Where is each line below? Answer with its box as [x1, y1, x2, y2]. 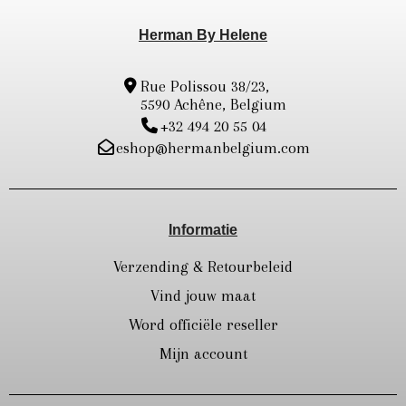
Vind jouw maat [150, 286, 256, 305]
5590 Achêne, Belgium [140, 95, 286, 114]
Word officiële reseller [128, 315, 278, 334]
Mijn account [159, 344, 247, 363]
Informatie [169, 222, 237, 238]
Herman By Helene [139, 27, 267, 43]
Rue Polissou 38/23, [140, 77, 274, 96]
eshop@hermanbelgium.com [116, 139, 311, 158]
